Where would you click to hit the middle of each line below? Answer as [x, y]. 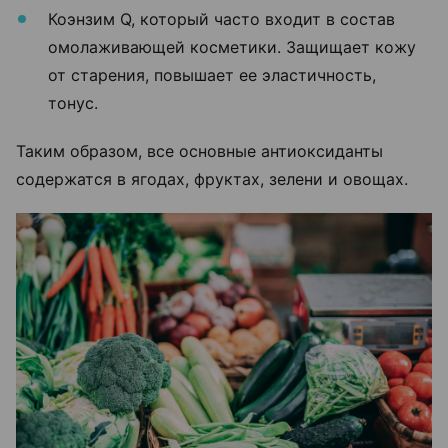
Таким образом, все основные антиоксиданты [199, 150]
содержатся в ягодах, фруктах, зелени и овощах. [214, 178]
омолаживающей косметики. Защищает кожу [232, 46]
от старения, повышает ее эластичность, [212, 74]
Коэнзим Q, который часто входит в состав [221, 18]
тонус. [75, 102]
